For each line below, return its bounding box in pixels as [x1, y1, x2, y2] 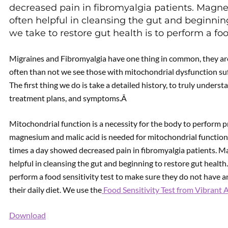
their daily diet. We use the [9, 185, 102, 194]
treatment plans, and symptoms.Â [9, 93, 128, 103]
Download [9, 210, 46, 220]
